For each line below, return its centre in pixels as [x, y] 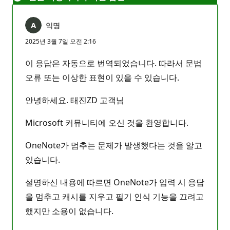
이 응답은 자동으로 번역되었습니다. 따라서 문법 [113, 63]
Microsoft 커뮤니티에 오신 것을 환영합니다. [107, 122]
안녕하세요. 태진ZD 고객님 [75, 100]
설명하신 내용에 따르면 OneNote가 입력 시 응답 [115, 182]
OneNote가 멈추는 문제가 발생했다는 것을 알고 [114, 145]
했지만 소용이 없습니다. [69, 211]
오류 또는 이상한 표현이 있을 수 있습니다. [102, 77]
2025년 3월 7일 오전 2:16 [61, 41]
